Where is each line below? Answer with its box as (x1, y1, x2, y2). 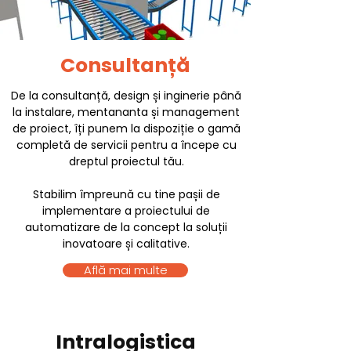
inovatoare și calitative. (63, 236, 190, 251)
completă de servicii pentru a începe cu (16, 137, 237, 153)
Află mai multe (83, 262, 168, 278)
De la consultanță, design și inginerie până (11, 88, 241, 103)
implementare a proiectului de (42, 203, 210, 219)
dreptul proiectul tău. (68, 154, 184, 169)
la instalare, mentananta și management (13, 104, 240, 120)
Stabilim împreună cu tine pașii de (32, 186, 220, 202)
